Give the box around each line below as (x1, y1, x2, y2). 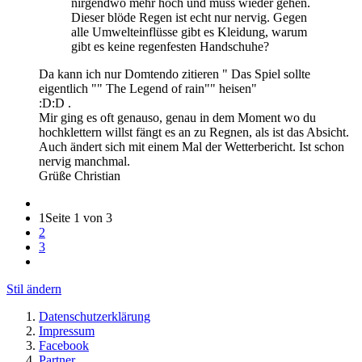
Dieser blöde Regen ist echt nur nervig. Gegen (71, 11, 307, 25)
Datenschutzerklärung (39, 309, 150, 324)
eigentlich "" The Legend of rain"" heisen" (39, 82, 257, 96)
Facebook (39, 339, 89, 353)
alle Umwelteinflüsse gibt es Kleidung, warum (71, 25, 307, 40)
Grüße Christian (39, 169, 120, 183)
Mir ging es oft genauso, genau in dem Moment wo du (39, 111, 316, 125)
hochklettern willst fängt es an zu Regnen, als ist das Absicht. (39, 125, 349, 140)
